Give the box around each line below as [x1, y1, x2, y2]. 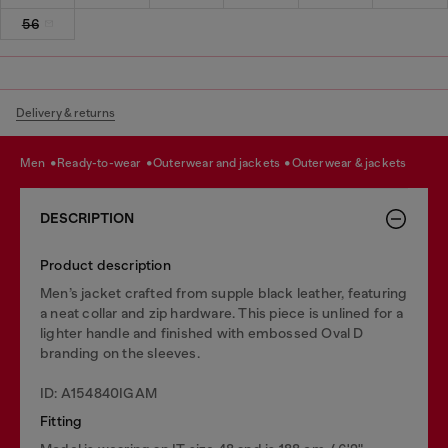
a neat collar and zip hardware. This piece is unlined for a [40, 304, 403, 321]
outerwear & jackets [300, 156, 407, 170]
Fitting [40, 412, 83, 429]
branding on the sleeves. [40, 344, 200, 361]
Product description [40, 256, 171, 273]
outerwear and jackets [162, 156, 283, 170]
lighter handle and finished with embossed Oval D [40, 324, 364, 341]
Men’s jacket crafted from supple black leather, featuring [40, 284, 408, 301]
